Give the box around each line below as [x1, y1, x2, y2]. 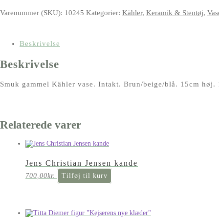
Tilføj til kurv [62, 172, 108, 180]
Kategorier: [86, 9, 122, 17]
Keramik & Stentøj [146, 9, 203, 17]
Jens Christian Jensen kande [25, 159, 138, 168]
